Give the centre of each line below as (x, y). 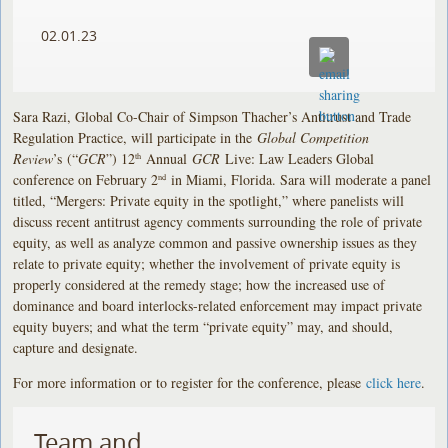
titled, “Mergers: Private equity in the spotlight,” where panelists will (209, 200)
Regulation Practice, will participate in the (135, 137)
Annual (167, 158)
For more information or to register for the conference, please (190, 382)
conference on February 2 (86, 179)
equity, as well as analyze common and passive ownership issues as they (215, 242)
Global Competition (313, 137)
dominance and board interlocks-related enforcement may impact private (218, 305)
